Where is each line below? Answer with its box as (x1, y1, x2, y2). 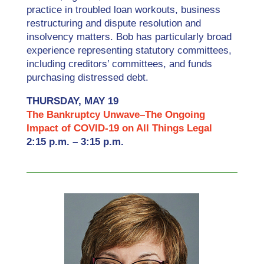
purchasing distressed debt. (26, 72, 148, 83)
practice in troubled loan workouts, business (26, 4, 220, 15)
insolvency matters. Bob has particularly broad (26, 31, 232, 42)
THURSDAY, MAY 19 (26, 95, 118, 107)
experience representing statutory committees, (26, 45, 232, 56)
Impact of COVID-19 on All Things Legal (26, 123, 215, 134)
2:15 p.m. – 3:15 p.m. (26, 136, 124, 147)
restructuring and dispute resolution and (26, 18, 201, 29)
